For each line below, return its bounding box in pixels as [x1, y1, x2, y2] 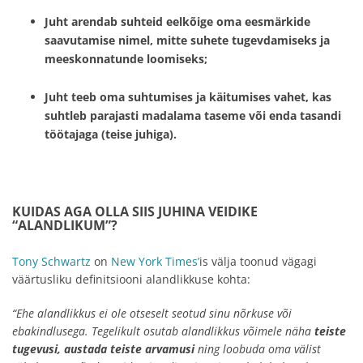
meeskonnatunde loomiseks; [45, 51, 207, 67]
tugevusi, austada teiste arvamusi [12, 341, 194, 357]
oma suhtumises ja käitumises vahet [100, 89, 305, 105]
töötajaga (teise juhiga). [45, 126, 177, 143]
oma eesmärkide [216, 14, 310, 30]
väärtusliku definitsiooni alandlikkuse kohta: [12, 271, 250, 288]
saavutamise [45, 32, 115, 49]
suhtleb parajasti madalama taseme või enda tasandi [45, 108, 341, 124]
